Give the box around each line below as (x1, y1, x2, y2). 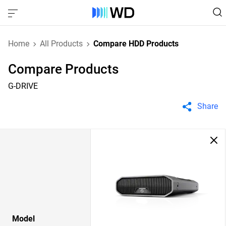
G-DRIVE (8, 81, 38, 91)
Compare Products (8, 62, 119, 77)
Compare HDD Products (93, 39, 179, 48)
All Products (40, 39, 83, 48)
